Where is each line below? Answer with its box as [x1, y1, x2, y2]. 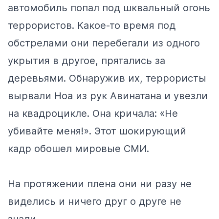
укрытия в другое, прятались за [8, 55, 165, 67]
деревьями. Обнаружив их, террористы [8, 72, 206, 85]
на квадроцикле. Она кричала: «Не [8, 108, 178, 120]
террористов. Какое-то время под [8, 20, 175, 32]
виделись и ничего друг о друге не [8, 196, 181, 208]
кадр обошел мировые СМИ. [8, 143, 149, 155]
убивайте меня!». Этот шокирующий [8, 125, 186, 137]
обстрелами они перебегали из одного [8, 37, 200, 49]
